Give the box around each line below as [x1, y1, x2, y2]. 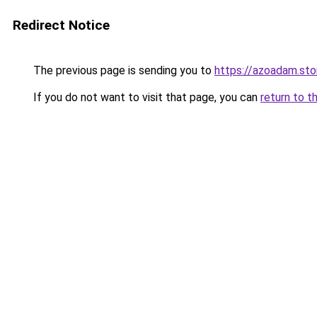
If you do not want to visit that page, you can [30, 91, 260, 104]
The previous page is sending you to [30, 64, 214, 77]
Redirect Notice [13, 17, 110, 33]
